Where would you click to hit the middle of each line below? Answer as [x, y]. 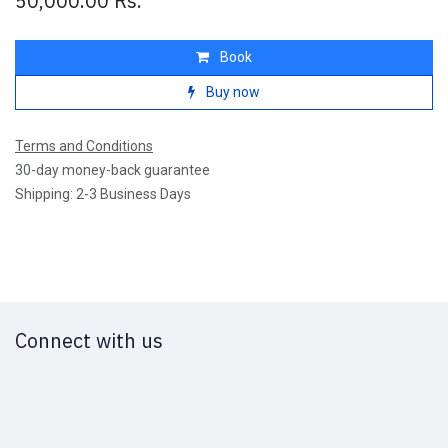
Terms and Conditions [84, 145]
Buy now [231, 91]
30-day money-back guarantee [112, 169]
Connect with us [89, 341]
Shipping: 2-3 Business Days [103, 193]
